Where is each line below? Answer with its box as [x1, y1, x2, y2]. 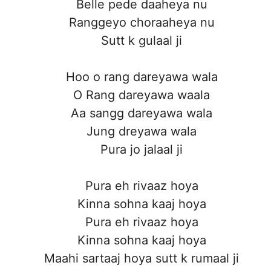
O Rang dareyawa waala [73, 88, 210, 103]
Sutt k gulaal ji [101, 33, 182, 48]
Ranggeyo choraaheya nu [68, 15, 215, 30]
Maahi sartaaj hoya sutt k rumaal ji [44, 251, 239, 266]
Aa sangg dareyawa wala [71, 106, 212, 121]
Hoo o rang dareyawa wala [65, 70, 218, 85]
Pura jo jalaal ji [100, 142, 183, 157]
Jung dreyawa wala [87, 124, 197, 139]
